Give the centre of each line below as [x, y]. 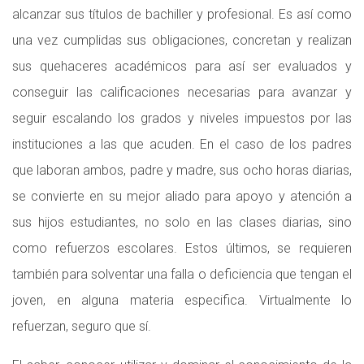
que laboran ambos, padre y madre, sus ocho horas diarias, [182, 170]
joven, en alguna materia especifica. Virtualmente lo [182, 300]
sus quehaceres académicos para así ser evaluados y [182, 66]
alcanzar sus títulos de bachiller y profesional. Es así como [182, 14]
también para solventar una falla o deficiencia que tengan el [182, 274]
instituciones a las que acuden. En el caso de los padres [182, 144]
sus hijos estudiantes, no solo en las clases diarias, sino [182, 222]
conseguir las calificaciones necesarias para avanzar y [182, 92]
